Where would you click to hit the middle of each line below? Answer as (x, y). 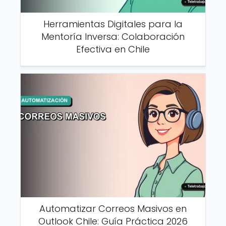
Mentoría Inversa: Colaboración (113, 37)
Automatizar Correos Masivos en (113, 208)
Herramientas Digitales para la (113, 24)
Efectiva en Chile (113, 49)
